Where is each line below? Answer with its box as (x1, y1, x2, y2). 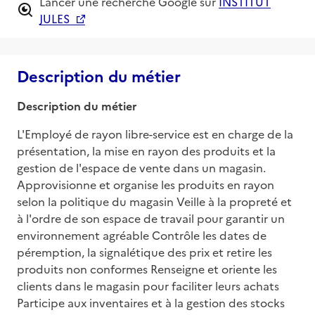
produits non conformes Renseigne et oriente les (17, 260, 277, 276)
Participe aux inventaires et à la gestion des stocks (17, 294, 285, 310)
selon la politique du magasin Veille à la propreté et (17, 193, 292, 209)
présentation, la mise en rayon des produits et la (17, 142, 276, 158)
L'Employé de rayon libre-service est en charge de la (17, 125, 293, 141)
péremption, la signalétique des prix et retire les (17, 243, 272, 259)
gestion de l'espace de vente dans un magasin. (17, 159, 266, 175)
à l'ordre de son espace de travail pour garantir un (17, 210, 285, 226)
